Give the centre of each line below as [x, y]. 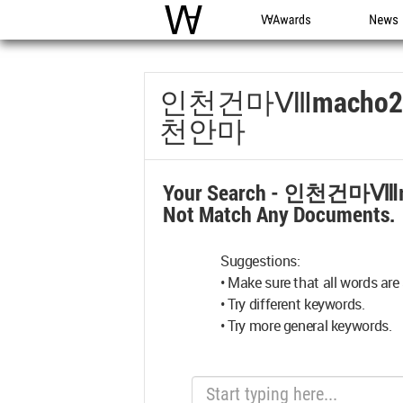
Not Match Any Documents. [279, 214]
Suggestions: [260, 261]
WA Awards [294, 39]
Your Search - [223, 193]
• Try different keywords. [293, 304]
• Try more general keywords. [306, 326]
